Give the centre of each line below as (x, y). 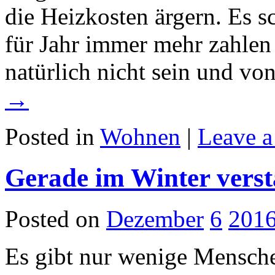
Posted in (52, 136)
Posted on (52, 219)
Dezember (155, 219)
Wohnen (140, 136)
